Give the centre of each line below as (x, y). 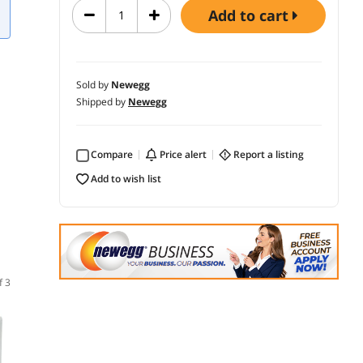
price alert (186, 154)
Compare (115, 154)
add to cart (255, 15)
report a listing (272, 154)
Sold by (94, 84)
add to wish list (129, 178)
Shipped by (102, 101)
